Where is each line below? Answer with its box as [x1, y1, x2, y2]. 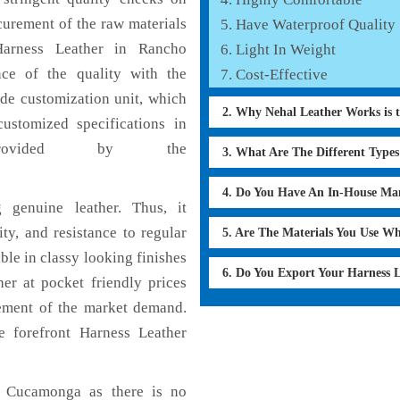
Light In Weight [236, 40, 336, 58]
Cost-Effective [236, 65, 328, 83]
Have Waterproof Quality [236, 15, 396, 33]
